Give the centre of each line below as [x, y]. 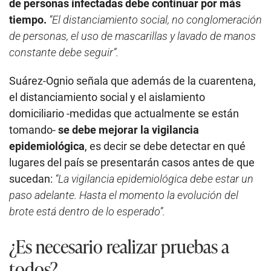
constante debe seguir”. [64, 53]
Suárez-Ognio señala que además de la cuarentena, [132, 81]
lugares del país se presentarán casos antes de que [132, 163]
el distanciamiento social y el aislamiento [107, 97]
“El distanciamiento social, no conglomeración [155, 20]
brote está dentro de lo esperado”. [87, 212]
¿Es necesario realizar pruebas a [119, 246]
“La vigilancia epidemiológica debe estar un [154, 179]
